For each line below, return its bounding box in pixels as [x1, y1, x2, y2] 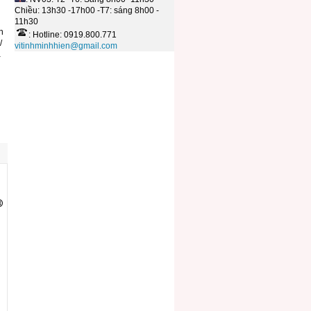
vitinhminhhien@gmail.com [15, 41, 117, 51]
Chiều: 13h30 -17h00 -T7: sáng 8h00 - [15, 6, 159, 15]
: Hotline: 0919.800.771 [28, 30, 117, 40]
